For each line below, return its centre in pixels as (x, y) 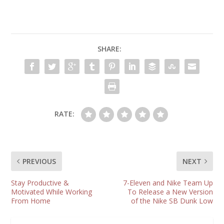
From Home (31, 200)
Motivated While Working (52, 191)
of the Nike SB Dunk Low (172, 200)
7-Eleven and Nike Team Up (168, 182)
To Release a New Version (170, 191)
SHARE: (109, 48)
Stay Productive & (40, 182)
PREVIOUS (39, 161)
